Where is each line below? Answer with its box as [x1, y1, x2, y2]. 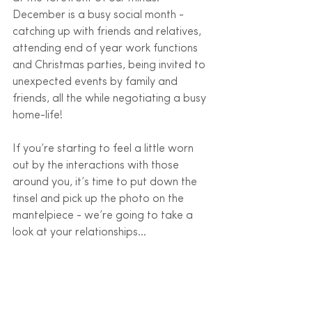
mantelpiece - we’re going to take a [13, 210, 196, 221]
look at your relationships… [13, 227, 146, 238]
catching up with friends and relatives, [13, 26, 204, 38]
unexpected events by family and [13, 77, 180, 88]
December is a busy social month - [13, 10, 187, 21]
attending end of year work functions [13, 43, 201, 54]
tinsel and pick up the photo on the [13, 194, 187, 205]
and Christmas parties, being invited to [13, 60, 208, 71]
